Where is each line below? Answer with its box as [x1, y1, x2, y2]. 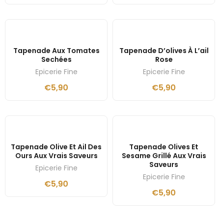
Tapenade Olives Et [129, 142, 198, 152]
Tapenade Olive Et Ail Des [11, 142, 102, 152]
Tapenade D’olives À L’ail [119, 46, 209, 56]
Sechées [41, 55, 72, 65]
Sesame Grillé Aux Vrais [121, 151, 206, 161]
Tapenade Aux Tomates [13, 46, 100, 56]
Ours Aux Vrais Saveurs [15, 151, 98, 161]
